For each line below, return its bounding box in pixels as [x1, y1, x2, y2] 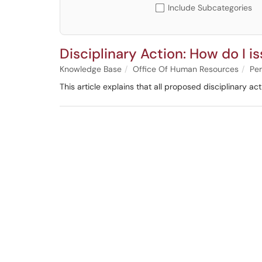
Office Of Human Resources [133, 64, 239, 74]
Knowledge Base [60, 64, 122, 74]
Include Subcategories [168, 2, 252, 13]
